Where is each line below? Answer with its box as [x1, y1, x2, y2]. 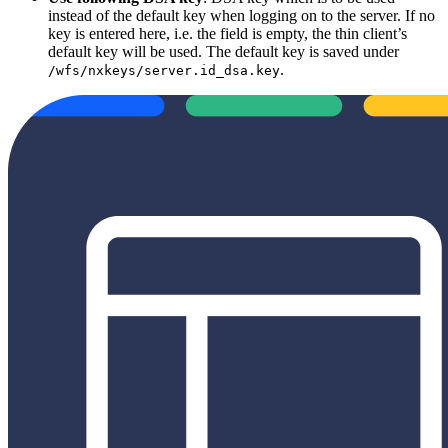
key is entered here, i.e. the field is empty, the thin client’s [48, 24, 407, 42]
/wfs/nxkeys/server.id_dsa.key [48, 62, 280, 78]
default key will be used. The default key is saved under [48, 42, 399, 60]
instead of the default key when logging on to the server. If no [48, 6, 435, 24]
